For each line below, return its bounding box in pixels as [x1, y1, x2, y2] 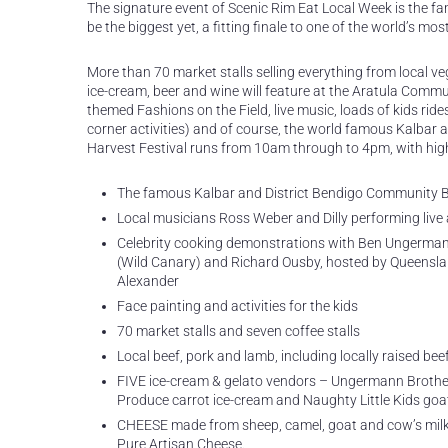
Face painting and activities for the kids [117, 298, 358, 314]
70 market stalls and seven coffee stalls [117, 323, 360, 339]
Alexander [117, 273, 179, 289]
